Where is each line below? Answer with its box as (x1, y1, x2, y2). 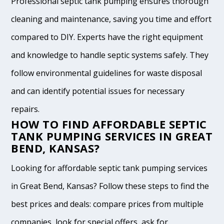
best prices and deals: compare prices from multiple (11, 198, 204, 210)
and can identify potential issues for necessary (11, 85, 185, 97)
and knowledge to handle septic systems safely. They (11, 49, 209, 61)
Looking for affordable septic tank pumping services (11, 162, 208, 174)
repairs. (11, 103, 40, 115)
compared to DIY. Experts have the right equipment (11, 31, 203, 43)
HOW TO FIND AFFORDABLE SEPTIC (11, 116, 207, 132)
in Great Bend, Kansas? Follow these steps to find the (11, 180, 209, 192)
